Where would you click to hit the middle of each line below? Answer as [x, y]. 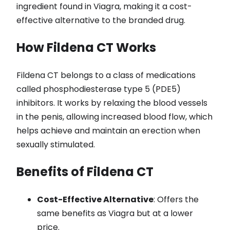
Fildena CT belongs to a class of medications [106, 75]
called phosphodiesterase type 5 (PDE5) [99, 89]
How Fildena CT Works [86, 48]
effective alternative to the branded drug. [101, 21]
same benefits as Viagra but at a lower [115, 214]
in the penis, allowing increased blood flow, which [114, 117]
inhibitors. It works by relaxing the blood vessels [112, 103]
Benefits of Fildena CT [85, 172]
